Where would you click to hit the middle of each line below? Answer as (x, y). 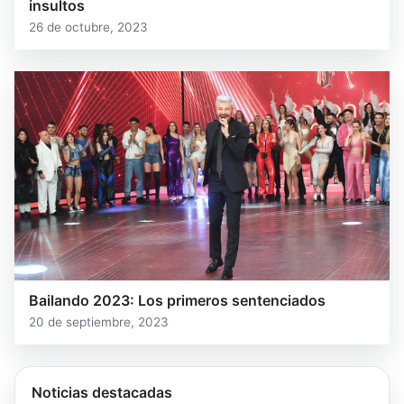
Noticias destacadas (102, 393)
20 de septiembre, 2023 (99, 322)
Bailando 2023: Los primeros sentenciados (177, 301)
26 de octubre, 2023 (88, 27)
